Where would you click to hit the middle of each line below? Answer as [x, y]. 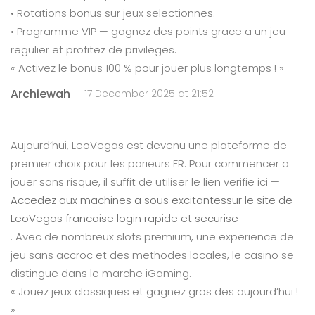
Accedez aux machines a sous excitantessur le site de [152, 200]
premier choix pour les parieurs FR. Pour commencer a [150, 163]
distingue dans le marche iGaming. [101, 273]
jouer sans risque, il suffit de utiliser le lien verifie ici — [145, 182]
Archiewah [40, 94]
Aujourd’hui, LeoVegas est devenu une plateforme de [149, 145]
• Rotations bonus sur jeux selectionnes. [113, 13]
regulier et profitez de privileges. [94, 50]
